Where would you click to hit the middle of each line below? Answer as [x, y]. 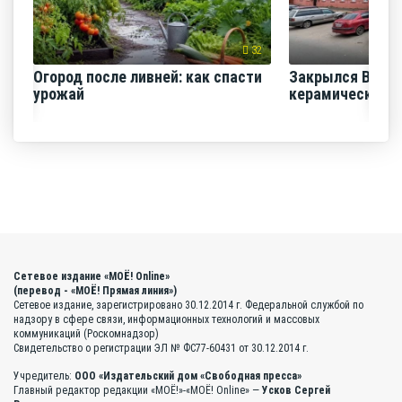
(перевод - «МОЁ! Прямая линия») [95, 291]
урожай [59, 94]
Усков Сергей [296, 391]
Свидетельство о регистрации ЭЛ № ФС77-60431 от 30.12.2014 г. [161, 349]
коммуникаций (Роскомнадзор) [86, 334]
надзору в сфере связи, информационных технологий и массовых [166, 320]
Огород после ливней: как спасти [148, 77]
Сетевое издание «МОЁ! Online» [92, 277]
